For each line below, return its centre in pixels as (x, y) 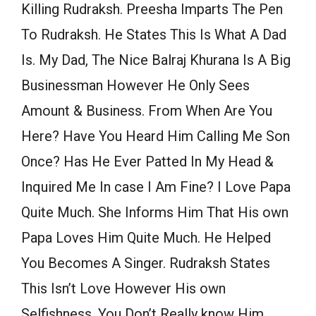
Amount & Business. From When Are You (147, 111)
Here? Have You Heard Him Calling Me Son (156, 136)
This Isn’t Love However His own (123, 289)
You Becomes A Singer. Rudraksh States (146, 263)
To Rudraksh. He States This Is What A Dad (154, 35)
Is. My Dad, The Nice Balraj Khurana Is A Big (156, 60)
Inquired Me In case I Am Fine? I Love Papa (156, 187)
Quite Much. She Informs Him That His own (155, 213)
